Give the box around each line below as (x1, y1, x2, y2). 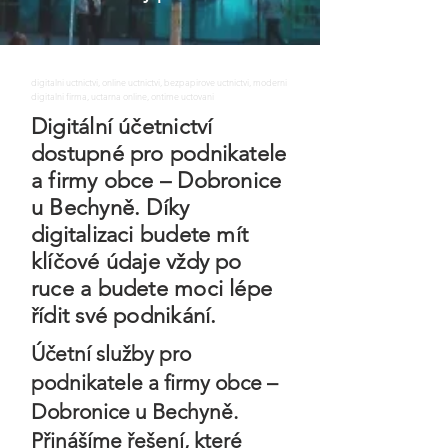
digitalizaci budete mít (31, 221, 249, 248)
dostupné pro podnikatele (31, 140, 287, 167)
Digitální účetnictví (31, 113, 213, 140)
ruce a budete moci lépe (31, 275, 273, 302)
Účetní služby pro (31, 341, 191, 366)
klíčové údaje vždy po (31, 248, 242, 275)
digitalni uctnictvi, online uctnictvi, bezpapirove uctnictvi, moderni (31, 76, 287, 88)
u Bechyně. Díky (31, 194, 190, 221)
